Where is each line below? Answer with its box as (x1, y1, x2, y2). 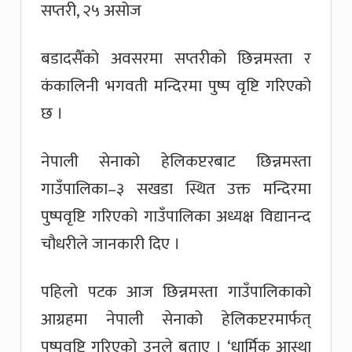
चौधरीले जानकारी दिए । (41, 229, 181, 258)
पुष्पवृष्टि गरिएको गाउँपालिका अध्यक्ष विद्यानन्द (41, 202, 311, 230)
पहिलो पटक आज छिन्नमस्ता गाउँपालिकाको (41, 277, 311, 306)
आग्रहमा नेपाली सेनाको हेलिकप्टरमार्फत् (41, 305, 311, 333)
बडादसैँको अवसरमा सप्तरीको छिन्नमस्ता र (41, 44, 311, 72)
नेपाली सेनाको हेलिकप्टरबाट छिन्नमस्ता (41, 147, 311, 175)
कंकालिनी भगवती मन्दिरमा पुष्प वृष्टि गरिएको (41, 71, 311, 100)
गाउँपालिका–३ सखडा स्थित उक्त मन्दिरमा (41, 174, 311, 203)
